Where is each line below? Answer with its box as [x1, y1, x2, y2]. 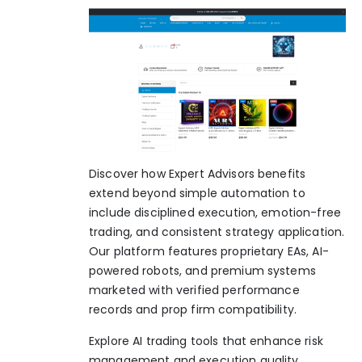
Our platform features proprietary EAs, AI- [89, 243, 329, 260]
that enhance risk [218, 332, 323, 349]
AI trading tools [133, 332, 219, 349]
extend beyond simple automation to [89, 185, 305, 202]
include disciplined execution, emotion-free [89, 204, 342, 221]
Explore [89, 332, 133, 349]
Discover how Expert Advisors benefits [89, 166, 306, 183]
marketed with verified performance [89, 282, 300, 299]
